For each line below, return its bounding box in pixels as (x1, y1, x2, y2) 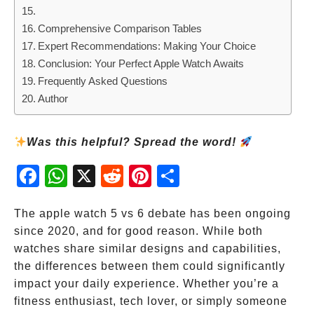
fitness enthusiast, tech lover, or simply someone (14, 295, 287, 307)
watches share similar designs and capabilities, (14, 243, 281, 254)
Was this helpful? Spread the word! (27, 136, 240, 148)
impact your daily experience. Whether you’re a (14, 278, 279, 289)
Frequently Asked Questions (38, 75, 168, 87)
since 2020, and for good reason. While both (14, 225, 263, 237)
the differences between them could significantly (14, 260, 285, 272)
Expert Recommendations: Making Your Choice (38, 40, 257, 52)
